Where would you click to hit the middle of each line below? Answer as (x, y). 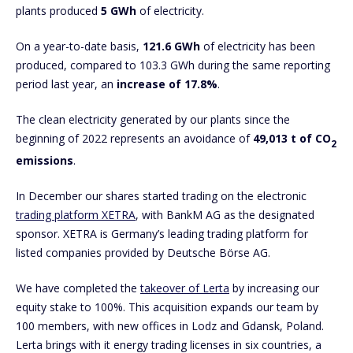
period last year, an (66, 84)
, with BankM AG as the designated (225, 215)
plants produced (57, 10)
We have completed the (78, 288)
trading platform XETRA (76, 215)
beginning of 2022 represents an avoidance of (134, 138)
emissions (45, 161)
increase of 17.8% (167, 84)
